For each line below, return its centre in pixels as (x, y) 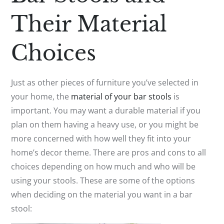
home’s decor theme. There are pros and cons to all (109, 152)
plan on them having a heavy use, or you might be (105, 124)
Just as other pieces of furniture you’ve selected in (105, 82)
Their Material (89, 24)
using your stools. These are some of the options (103, 180)
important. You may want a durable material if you (106, 110)
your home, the (41, 96)
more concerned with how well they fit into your (101, 138)
